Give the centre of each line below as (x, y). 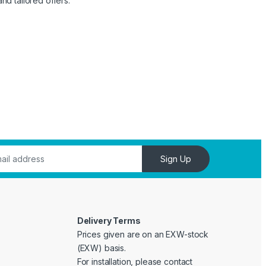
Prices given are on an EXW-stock (143, 235)
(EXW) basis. (101, 248)
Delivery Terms (109, 221)
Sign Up (176, 159)
